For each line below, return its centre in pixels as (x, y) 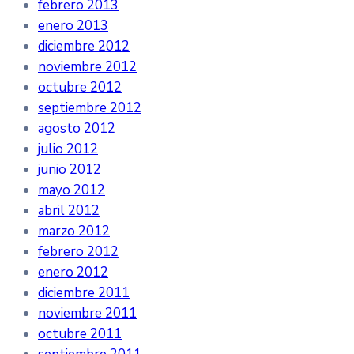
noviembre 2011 (87, 313)
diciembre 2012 (84, 46)
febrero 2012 (78, 251)
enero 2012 (73, 272)
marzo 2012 (74, 231)
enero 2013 (73, 25)
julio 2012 (68, 149)
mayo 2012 (72, 190)
